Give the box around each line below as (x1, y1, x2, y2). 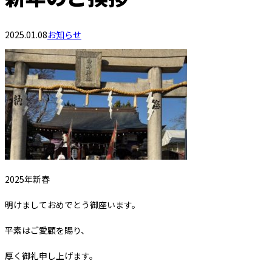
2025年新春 (5, 173, 50, 186)
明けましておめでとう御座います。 (5, 199, 140, 211)
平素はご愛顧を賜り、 (5, 224, 89, 237)
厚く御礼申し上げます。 (5, 250, 98, 262)
